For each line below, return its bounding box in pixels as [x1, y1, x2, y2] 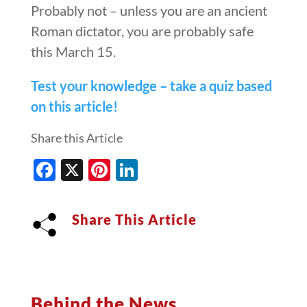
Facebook [55, 156, 149, 184]
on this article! [30, 97, 118, 114]
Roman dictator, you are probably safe [30, 22, 254, 39]
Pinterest [110, 156, 200, 184]
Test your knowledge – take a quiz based [30, 77, 272, 94]
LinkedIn [137, 156, 221, 184]
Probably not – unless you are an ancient [30, 1, 267, 19]
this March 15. [30, 42, 116, 60]
